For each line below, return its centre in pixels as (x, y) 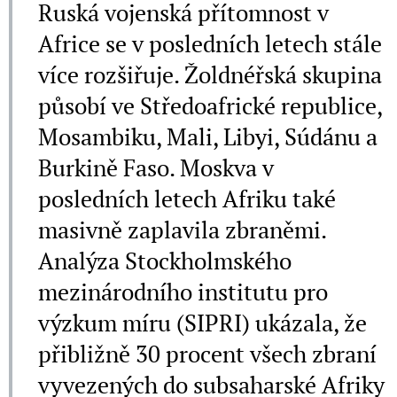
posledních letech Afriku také (187, 198)
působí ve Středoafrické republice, (210, 105)
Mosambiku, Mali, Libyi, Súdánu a (208, 136)
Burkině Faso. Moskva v (156, 167)
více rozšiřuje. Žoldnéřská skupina (210, 74)
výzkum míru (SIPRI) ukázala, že (202, 322)
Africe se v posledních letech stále (210, 43)
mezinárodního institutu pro (183, 291)
